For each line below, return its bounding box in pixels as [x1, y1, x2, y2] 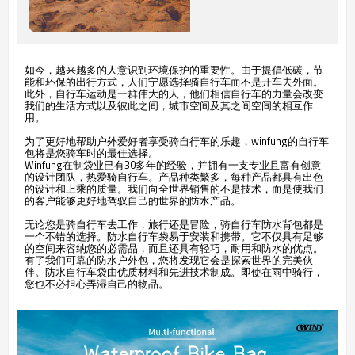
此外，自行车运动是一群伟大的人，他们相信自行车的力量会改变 [25, 86, 323, 101]
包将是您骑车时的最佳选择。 [25, 145, 158, 161]
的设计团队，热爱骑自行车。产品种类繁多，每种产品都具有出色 [25, 169, 323, 185]
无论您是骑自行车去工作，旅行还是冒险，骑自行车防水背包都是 [25, 216, 323, 232]
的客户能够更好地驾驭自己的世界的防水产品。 [25, 193, 241, 208]
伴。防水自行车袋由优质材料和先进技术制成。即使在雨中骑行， [25, 264, 323, 280]
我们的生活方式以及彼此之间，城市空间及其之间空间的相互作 [25, 97, 313, 113]
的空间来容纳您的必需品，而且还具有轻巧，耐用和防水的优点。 [25, 240, 323, 256]
